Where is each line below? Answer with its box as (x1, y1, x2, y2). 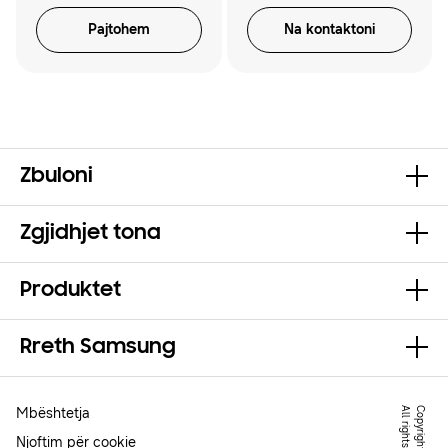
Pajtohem (87, 20, 150, 38)
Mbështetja (16, 405, 90, 423)
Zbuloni (20, 166, 93, 189)
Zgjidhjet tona (20, 223, 161, 246)
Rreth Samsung (20, 337, 176, 360)
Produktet (20, 280, 121, 303)
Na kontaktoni (283, 20, 375, 38)
